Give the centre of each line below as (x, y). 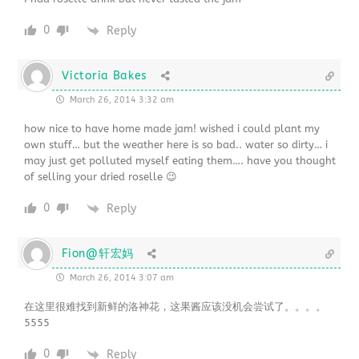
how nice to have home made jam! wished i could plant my (172, 129)
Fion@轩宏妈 (98, 253)
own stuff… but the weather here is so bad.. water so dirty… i (176, 145)
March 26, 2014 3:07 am (121, 278)
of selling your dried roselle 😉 (101, 177)
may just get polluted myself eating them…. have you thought (180, 161)
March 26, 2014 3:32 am (121, 100)
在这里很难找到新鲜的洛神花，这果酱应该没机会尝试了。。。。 (175, 307)
